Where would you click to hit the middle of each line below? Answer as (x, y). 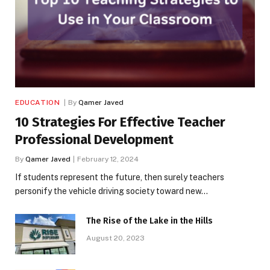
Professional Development (94, 139)
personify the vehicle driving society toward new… (111, 191)
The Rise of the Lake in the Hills (149, 221)
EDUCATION (38, 102)
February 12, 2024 (108, 159)
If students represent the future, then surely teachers (120, 177)
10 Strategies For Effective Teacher (120, 122)
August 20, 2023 (115, 238)
